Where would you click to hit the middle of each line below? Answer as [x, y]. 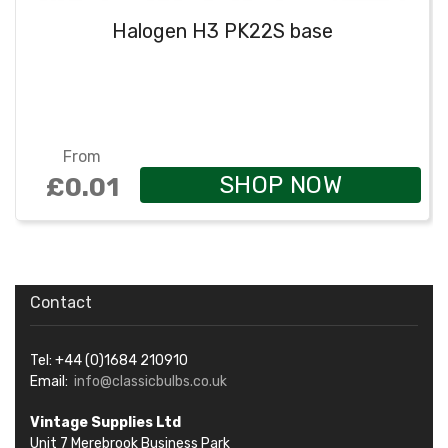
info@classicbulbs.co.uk [150, 381]
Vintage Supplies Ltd [105, 422]
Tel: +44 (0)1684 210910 [109, 360]
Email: [52, 381]
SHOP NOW [280, 184]
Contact [61, 302]
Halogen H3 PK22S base [222, 31]
